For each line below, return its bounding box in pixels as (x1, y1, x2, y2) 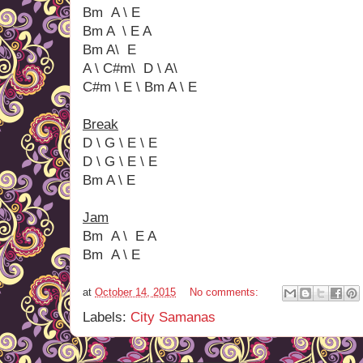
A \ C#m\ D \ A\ (83, 61, 181, 76)
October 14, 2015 (95, 286, 176, 299)
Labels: (83, 310, 130, 325)
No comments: (190, 286, 262, 299)
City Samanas (130, 310, 216, 325)
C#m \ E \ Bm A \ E (83, 79, 197, 95)
